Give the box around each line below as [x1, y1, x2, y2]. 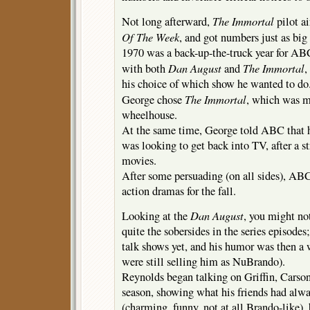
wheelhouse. [122, 107, 177, 122]
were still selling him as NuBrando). [122, 253, 285, 269]
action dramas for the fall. [122, 183, 236, 199]
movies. [122, 152, 156, 168]
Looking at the [122, 208, 190, 224]
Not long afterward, [122, 13, 212, 29]
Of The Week [122, 28, 179, 44]
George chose [122, 91, 185, 107]
